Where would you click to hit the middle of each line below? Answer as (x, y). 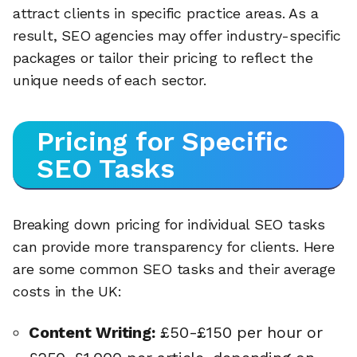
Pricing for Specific (163, 141)
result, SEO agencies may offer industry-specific (177, 36)
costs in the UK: (67, 291)
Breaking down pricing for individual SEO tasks (169, 224)
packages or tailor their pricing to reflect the (163, 58)
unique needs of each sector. (110, 80)
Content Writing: (92, 333)
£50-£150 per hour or (239, 333)
